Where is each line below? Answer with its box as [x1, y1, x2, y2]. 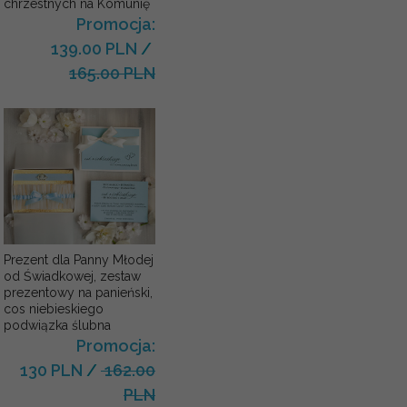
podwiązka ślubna [3, 317, 111, 333]
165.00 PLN [68, 64, 155, 84]
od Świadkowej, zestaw [3, 268, 141, 283]
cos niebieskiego [3, 301, 104, 316]
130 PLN [19, 360, 83, 380]
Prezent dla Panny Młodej [3, 252, 154, 267]
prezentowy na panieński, [3, 284, 153, 300]
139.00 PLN [50, 39, 137, 59]
